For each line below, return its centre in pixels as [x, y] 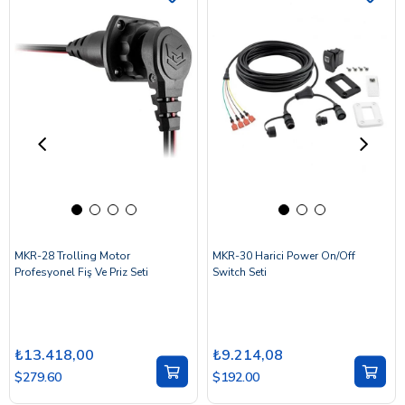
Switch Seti [240, 272]
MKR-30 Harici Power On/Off [284, 255]
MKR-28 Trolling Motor [72, 255]
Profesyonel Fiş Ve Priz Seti [81, 272]
